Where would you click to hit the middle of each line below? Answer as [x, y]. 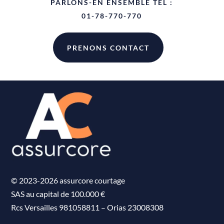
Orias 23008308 [135, 207]
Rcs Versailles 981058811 [55, 207]
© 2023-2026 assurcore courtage [68, 180]
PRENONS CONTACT [108, 47]
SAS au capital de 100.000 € [58, 193]
